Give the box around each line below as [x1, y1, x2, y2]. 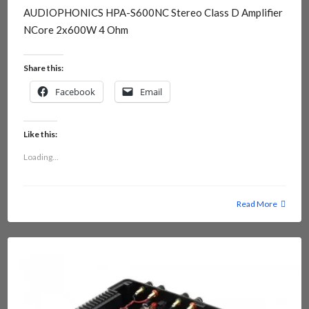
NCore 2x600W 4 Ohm [23, 23, 128, 37]
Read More [237, 198, 278, 209]
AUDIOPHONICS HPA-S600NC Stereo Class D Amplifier [23, 6, 283, 19]
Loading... [23, 151, 59, 162]
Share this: [23, 62, 63, 73]
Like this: [23, 128, 57, 139]
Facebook [54, 85, 95, 98]
